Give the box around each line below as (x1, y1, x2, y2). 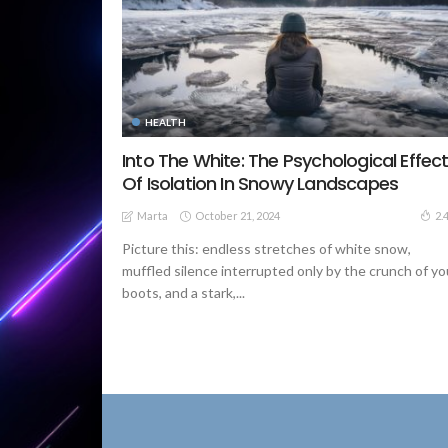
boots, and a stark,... (122, 284, 245, 302)
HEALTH (145, 116, 186, 129)
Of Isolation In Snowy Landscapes (122, 171, 399, 197)
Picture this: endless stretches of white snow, (122, 240, 411, 258)
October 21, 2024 (195, 208, 280, 222)
